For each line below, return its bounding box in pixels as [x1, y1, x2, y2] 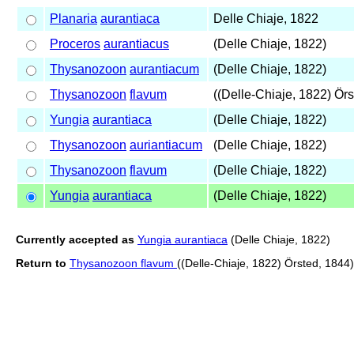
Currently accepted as [16, 232, 134, 246]
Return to [16, 256, 66, 269]
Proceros [50, 36, 100, 51]
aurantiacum [130, 62, 199, 76]
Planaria [50, 11, 97, 25]
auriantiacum [130, 137, 202, 152]
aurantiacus [104, 36, 169, 51]
